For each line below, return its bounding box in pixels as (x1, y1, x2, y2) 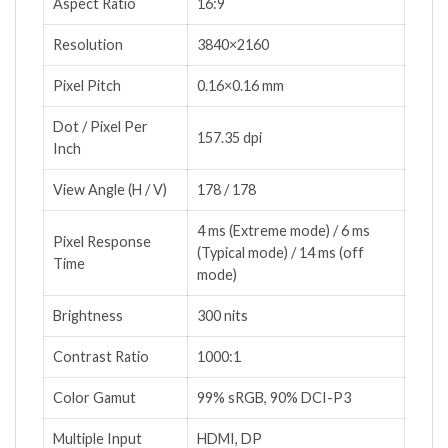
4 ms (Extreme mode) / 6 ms (197, 222, 370, 240)
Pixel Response (53, 233, 151, 251)
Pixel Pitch (53, 77, 121, 95)
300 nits (197, 307, 248, 325)
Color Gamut (53, 389, 136, 407)
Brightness (53, 307, 123, 325)
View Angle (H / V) (53, 181, 167, 199)
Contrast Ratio (53, 348, 149, 366)
